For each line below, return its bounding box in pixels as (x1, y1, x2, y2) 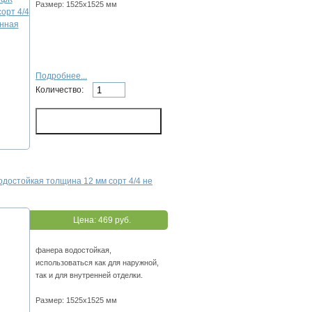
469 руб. (97, 215, 131, 226)
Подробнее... (36, 71, 87, 81)
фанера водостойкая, (36, 246, 111, 255)
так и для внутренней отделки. (36, 271, 143, 280)
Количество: (36, 84, 86, 95)
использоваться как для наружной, (36, 258, 159, 267)
